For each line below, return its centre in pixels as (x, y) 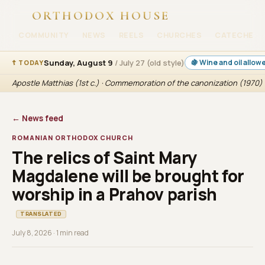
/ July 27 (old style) (150, 62)
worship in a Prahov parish (115, 194)
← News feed (38, 118)
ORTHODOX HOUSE (101, 15)
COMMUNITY (44, 35)
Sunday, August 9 (80, 62)
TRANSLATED (41, 214)
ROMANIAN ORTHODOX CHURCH (72, 138)
